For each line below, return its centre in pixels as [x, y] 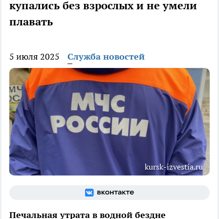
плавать [31, 22]
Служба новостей [106, 57]
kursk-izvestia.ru [174, 167]
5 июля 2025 [34, 57]
